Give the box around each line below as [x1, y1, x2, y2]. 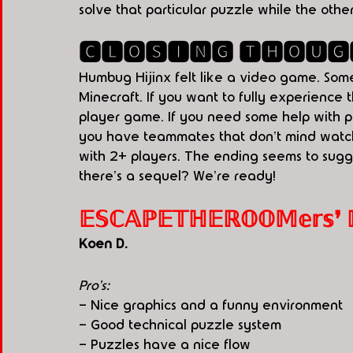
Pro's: [79, 278, 110, 292]
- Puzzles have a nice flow [79, 337, 251, 351]
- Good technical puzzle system [79, 318, 281, 332]
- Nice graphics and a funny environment [79, 298, 343, 312]
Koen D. [79, 236, 132, 251]
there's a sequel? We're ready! [79, 169, 280, 183]
